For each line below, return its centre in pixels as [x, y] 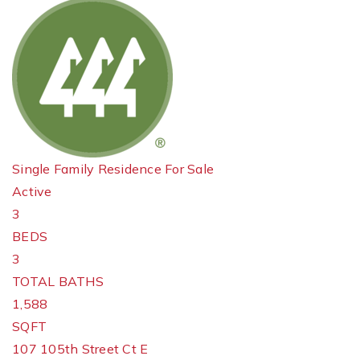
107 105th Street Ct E [80, 349]
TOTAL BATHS [58, 281]
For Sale [189, 169]
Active [32, 191]
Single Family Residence [87, 169]
